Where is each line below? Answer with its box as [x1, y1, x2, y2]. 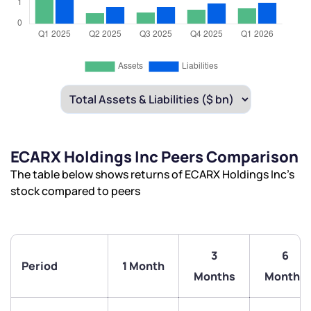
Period [22, 258, 58, 274]
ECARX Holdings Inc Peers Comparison [10, 146, 299, 168]
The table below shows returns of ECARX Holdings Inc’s [10, 167, 294, 183]
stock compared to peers [10, 183, 140, 199]
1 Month [122, 258, 165, 274]
